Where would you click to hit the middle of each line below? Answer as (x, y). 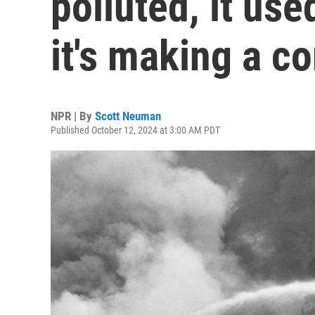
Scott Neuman (128, 116)
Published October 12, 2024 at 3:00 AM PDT (135, 130)
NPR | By (73, 116)
